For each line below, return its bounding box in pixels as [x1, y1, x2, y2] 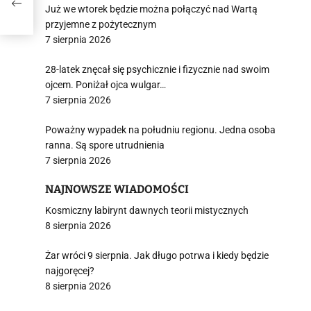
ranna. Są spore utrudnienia [45, 140, 165, 151]
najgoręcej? [45, 265, 94, 276]
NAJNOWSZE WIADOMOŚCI [45, 183, 189, 196]
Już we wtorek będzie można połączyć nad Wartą [45, 3, 258, 15]
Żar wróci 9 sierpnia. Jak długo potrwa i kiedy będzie [45, 250, 269, 261]
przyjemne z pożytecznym [45, 19, 156, 30]
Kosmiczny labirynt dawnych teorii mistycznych [45, 205, 249, 216]
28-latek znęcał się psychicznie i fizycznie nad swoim [45, 64, 269, 75]
